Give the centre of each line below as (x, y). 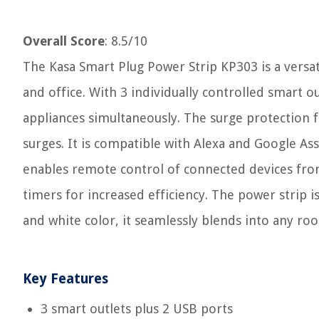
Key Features (66, 279)
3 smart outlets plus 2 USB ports (137, 309)
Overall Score (64, 41)
